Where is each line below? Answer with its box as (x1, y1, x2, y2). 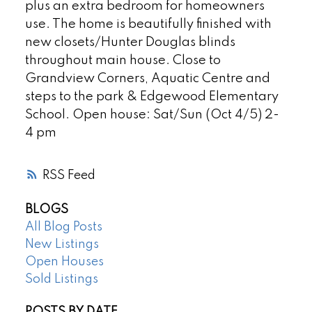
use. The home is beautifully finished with (24, 18, 272, 31)
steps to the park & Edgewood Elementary (24, 91, 279, 104)
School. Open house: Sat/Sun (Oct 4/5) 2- (24, 109, 279, 122)
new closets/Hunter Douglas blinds (24, 36, 235, 49)
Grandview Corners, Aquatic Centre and (24, 72, 270, 86)
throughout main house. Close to (24, 54, 221, 68)
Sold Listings (24, 272, 98, 286)
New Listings (24, 237, 99, 251)
